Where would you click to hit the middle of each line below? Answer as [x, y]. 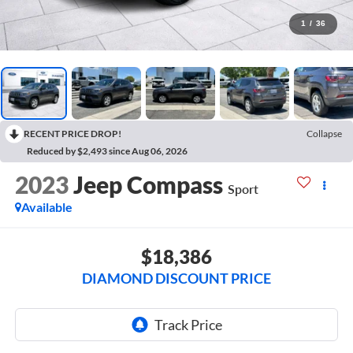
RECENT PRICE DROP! [72, 133]
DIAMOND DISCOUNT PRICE [176, 278]
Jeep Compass [148, 185]
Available [46, 207]
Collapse [324, 133]
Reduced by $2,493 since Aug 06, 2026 [107, 150]
